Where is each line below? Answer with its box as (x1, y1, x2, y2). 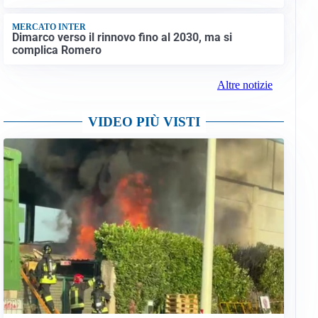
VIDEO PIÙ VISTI (87, 114, 200, 130)
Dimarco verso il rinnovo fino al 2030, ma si (11, 30, 232, 44)
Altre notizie (216, 79, 273, 92)
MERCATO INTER (11, 21, 86, 32)
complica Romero (11, 43, 102, 57)
